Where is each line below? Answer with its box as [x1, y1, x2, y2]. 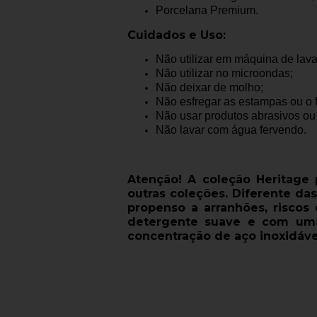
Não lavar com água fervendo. [156, 123, 306, 136]
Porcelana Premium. [156, 4, 258, 17]
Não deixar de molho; [156, 81, 263, 93]
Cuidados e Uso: [127, 28, 229, 42]
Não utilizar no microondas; [156, 67, 293, 79]
